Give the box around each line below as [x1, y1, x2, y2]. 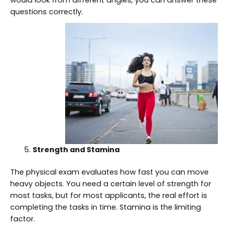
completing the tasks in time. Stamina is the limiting [10, 202, 201, 213]
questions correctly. [10, 6, 83, 17]
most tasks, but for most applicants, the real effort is [10, 190, 207, 201]
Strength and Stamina [32, 144, 120, 155]
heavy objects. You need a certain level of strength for [10, 179, 211, 189]
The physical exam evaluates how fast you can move [10, 167, 209, 178]
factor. [10, 214, 35, 224]
